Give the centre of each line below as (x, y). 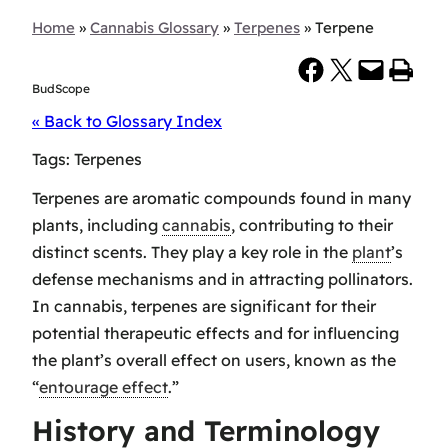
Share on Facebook (302, 68)
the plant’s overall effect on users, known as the (214, 359)
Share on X (333, 68)
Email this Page (362, 68)
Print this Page (392, 68)
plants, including (97, 224)
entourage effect (103, 386)
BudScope (61, 89)
